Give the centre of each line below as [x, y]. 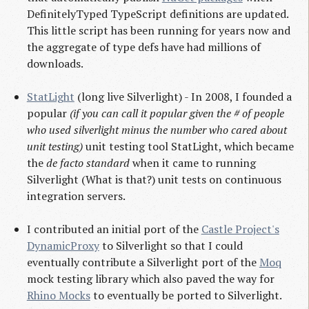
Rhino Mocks [58, 296]
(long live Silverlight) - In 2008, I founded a [183, 97]
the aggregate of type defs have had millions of [143, 47]
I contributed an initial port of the [114, 229]
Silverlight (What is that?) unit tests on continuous [154, 180]
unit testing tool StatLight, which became [188, 147]
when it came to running [192, 163]
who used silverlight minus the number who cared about [157, 130]
